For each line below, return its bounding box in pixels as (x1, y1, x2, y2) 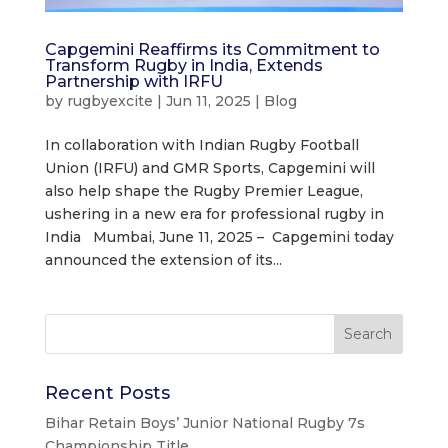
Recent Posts (44, 381, 170, 404)
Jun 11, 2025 (165, 91, 251, 110)
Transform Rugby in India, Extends (44, 55, 323, 75)
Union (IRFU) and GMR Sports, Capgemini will (44, 158, 375, 177)
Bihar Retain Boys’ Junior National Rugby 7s (44, 413, 365, 432)
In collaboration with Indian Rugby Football (44, 135, 359, 154)
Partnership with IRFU (44, 71, 223, 91)
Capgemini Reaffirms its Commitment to (44, 39, 380, 59)
